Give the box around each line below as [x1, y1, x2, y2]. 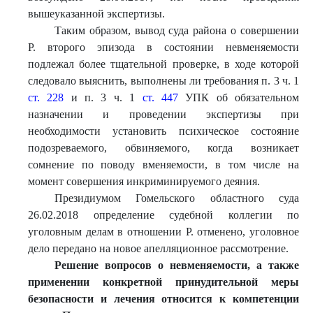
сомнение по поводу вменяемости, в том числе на [28, 159, 299, 170]
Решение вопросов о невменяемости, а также [54, 259, 299, 271]
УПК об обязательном [177, 92, 300, 103]
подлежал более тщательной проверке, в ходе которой [28, 58, 299, 70]
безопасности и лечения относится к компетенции [28, 293, 299, 305]
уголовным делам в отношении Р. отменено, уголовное [28, 226, 299, 238]
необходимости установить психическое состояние [28, 125, 299, 137]
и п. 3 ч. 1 [64, 92, 143, 103]
